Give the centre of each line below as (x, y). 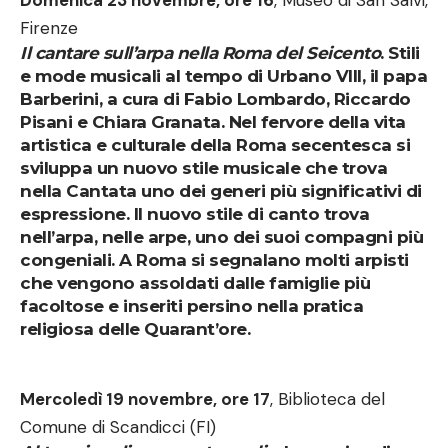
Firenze (49, 28)
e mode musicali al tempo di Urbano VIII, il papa (223, 76)
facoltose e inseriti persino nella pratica (191, 306)
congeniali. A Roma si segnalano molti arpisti (214, 260)
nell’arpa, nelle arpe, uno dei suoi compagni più (221, 237)
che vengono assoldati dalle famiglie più (195, 283)
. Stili (400, 53)
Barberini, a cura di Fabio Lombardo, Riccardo (215, 99)
